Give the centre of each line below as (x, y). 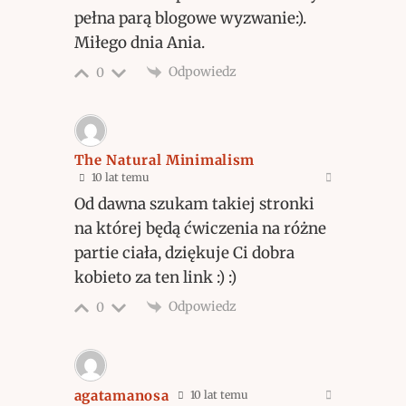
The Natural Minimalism (164, 159)
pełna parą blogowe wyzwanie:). (190, 18)
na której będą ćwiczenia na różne (200, 228)
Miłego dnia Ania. (139, 42)
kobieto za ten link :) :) (155, 277)
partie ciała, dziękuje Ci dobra (184, 252)
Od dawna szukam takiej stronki (194, 203)
